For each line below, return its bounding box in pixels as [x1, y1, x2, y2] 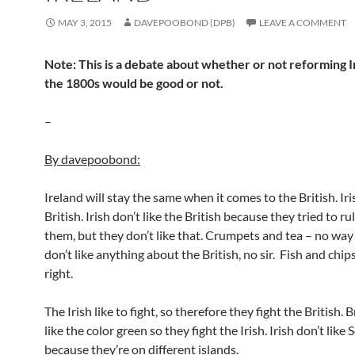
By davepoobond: [44, 151, 140, 166]
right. [44, 265, 73, 281]
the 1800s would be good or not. [44, 75, 223, 90]
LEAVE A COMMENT [259, 17, 346, 29]
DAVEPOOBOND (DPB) [134, 17, 235, 29]
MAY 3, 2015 [58, 17, 112, 29]
